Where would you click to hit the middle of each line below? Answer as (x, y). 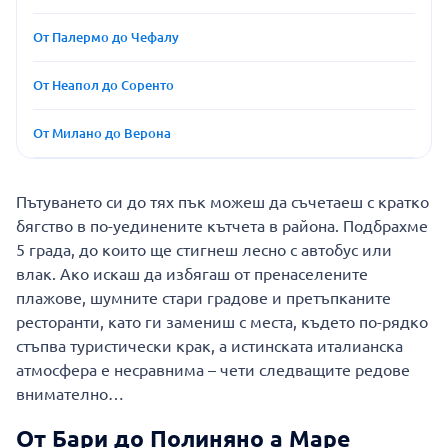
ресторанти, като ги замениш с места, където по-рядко (222, 321)
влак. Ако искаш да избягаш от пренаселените (192, 273)
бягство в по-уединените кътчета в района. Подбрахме (222, 225)
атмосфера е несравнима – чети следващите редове (213, 369)
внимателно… (70, 393)
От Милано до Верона (102, 133)
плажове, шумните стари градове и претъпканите (203, 297)
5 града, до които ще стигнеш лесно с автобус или (204, 249)
